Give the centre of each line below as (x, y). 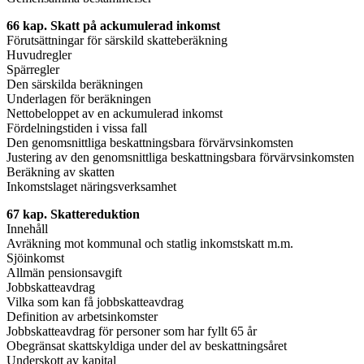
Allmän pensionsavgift (64, 272)
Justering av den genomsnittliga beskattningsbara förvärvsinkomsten (180, 157)
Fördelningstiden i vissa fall (77, 128)
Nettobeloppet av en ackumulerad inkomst (115, 113)
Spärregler (33, 69)
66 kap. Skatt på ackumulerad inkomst (113, 25)
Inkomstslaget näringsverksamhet (91, 186)
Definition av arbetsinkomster (82, 316)
